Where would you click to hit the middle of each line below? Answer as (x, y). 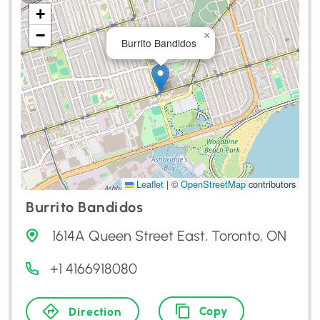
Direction (95, 311)
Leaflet (149, 184)
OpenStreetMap (213, 184)
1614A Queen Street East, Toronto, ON (169, 236)
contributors (271, 184)
